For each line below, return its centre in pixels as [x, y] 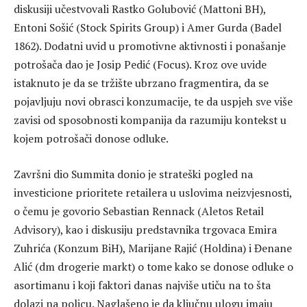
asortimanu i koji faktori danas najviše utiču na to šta [142, 285]
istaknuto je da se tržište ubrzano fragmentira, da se [141, 83]
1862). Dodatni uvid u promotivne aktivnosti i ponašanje [150, 46]
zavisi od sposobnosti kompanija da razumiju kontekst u [150, 120]
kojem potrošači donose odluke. [91, 139]
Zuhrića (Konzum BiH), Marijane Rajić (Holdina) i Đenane [153, 248]
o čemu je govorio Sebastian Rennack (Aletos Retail [139, 211]
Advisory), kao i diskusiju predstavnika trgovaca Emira [145, 229]
